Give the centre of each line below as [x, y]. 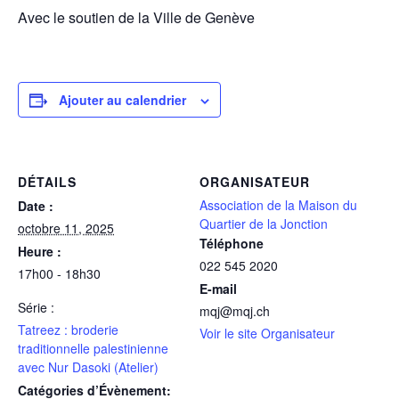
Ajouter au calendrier [122, 100]
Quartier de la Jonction [264, 224]
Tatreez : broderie [68, 330]
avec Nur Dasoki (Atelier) [88, 367]
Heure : [40, 252]
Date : [36, 206]
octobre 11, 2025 [66, 228]
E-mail [218, 289]
